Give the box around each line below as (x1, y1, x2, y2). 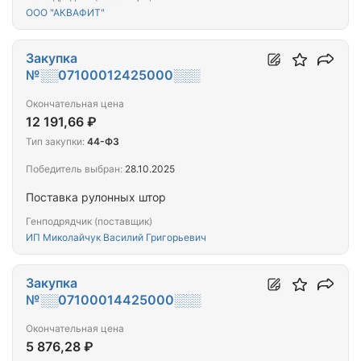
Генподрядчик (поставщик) (26, 215, 152, 228)
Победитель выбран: (26, 163, 122, 176)
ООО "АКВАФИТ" (26, 6, 105, 19)
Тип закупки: (26, 135, 85, 148)
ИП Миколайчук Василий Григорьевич (26, 231, 206, 244)
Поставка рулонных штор (26, 190, 166, 205)
